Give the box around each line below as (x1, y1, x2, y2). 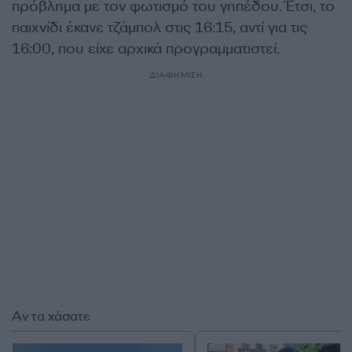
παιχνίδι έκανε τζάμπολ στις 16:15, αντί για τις (12, 18, 307, 37)
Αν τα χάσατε (12, 308, 90, 324)
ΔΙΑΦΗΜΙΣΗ (148, 70, 203, 80)
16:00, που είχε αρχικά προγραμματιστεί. (12, 39, 280, 58)
